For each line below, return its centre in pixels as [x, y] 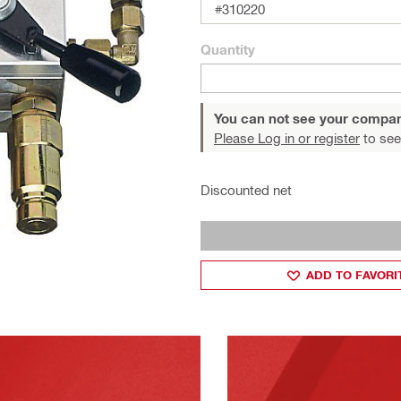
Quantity [228, 49]
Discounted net [246, 190]
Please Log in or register [287, 138]
